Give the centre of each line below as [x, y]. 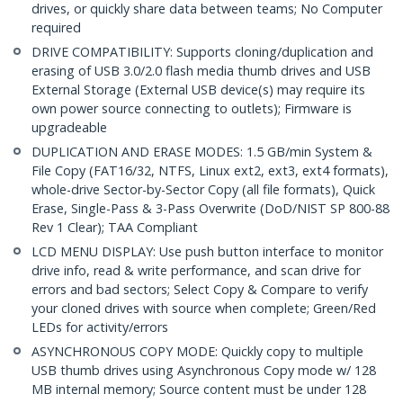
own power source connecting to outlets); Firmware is [192, 109]
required [56, 28]
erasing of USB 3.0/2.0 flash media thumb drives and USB [201, 71]
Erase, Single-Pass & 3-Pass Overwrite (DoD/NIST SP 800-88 [210, 209]
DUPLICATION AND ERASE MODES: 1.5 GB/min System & [202, 152]
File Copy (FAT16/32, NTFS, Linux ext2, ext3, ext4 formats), [210, 171]
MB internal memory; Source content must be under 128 [199, 390]
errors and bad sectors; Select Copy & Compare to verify [200, 290]
